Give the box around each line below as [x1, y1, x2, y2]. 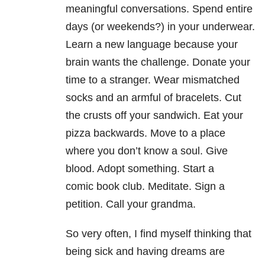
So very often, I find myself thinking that [66, 227, 251, 240]
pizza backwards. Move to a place [66, 127, 225, 139]
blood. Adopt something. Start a [66, 162, 214, 174]
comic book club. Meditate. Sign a [66, 180, 225, 192]
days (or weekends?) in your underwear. [66, 20, 255, 33]
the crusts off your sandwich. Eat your [66, 109, 243, 121]
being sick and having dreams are [66, 245, 225, 257]
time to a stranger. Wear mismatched [66, 73, 240, 86]
